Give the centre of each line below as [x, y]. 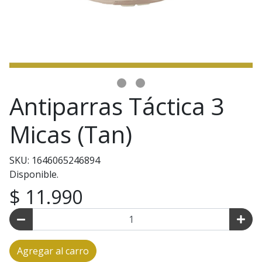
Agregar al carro [53, 251]
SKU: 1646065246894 [55, 160]
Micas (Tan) [71, 134]
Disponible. [34, 174]
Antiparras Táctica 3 [117, 106]
